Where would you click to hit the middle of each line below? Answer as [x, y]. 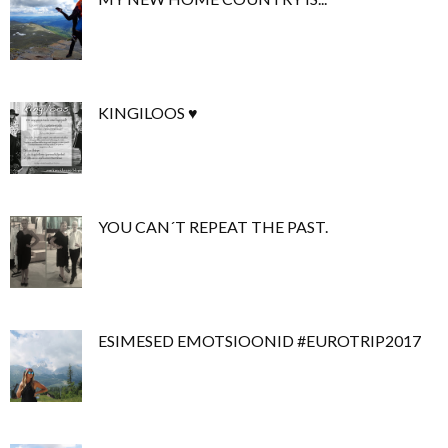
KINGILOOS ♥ [148, 112]
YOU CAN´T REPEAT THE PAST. [213, 226]
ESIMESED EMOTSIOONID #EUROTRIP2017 [259, 340]
